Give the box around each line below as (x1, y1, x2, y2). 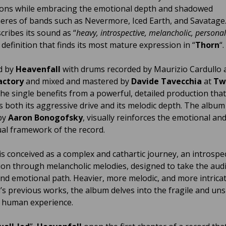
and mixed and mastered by (26, 75, 131, 87)
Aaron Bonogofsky (8, 111, 83, 123)
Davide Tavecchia (131, 75, 202, 87)
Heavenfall (16, 63, 63, 75)
